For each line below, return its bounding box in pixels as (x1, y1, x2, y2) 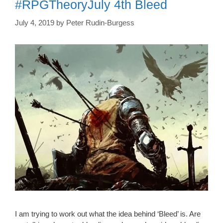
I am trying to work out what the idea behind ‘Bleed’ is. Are (15, 210, 201, 219)
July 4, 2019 (15, 18, 54, 27)
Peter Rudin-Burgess (66, 18, 134, 27)
